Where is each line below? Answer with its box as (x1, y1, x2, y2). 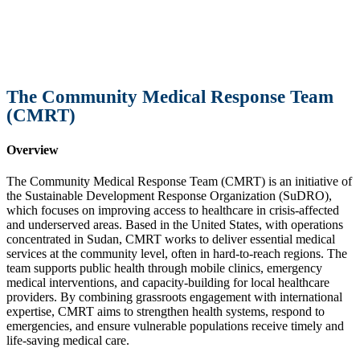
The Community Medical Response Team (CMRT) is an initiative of (6, 174, 352, 189)
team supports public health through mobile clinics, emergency (6, 261, 322, 276)
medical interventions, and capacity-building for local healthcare (6, 276, 329, 290)
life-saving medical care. (6, 333, 129, 348)
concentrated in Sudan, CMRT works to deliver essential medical (6, 232, 335, 247)
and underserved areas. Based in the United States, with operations (6, 218, 343, 232)
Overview (6, 142, 59, 157)
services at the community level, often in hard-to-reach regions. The (6, 247, 347, 261)
